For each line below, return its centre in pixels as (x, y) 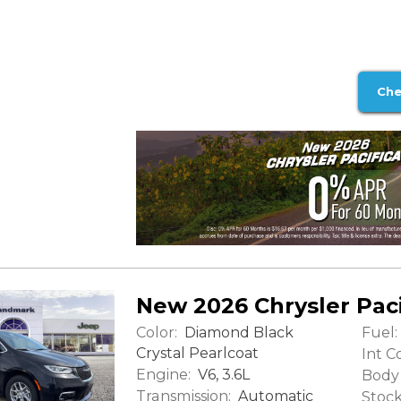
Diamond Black (237, 333)
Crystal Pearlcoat (197, 354)
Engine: (163, 375)
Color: (157, 333)
